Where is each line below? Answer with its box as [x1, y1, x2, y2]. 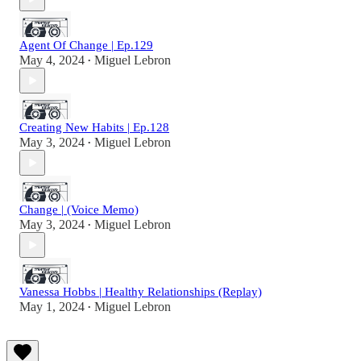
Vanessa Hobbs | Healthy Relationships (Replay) [19, 285, 262, 299]
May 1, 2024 [19, 300, 85, 314]
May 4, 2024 [19, 53, 85, 68]
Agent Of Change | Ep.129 [19, 39, 153, 52]
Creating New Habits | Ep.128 [19, 121, 169, 135]
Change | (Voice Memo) [19, 203, 139, 217]
